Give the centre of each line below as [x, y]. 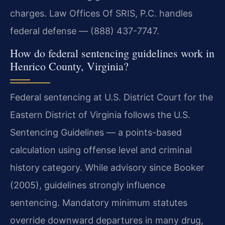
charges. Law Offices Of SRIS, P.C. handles [101, 13]
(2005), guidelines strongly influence [88, 185]
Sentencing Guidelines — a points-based [96, 132]
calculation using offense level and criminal [101, 150]
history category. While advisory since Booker [107, 167]
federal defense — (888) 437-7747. [85, 31]
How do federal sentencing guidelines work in [112, 53]
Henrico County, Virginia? [69, 66]
